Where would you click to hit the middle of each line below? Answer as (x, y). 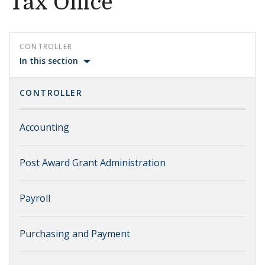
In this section (49, 61)
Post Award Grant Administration (93, 163)
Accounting (44, 127)
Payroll (35, 198)
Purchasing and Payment (75, 234)
